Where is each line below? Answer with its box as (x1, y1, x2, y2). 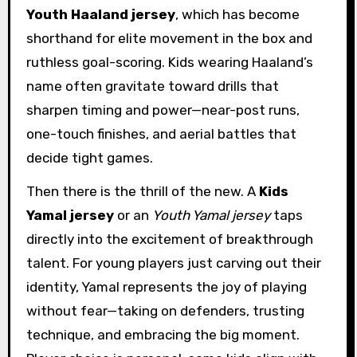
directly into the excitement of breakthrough (25, 231, 313, 248)
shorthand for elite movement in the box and (25, 29, 312, 46)
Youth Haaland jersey (25, 6, 175, 22)
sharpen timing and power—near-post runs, (25, 101, 300, 118)
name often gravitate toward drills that (25, 77, 279, 94)
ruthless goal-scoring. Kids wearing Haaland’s (25, 53, 313, 70)
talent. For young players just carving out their (25, 255, 321, 272)
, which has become (175, 6, 300, 22)
